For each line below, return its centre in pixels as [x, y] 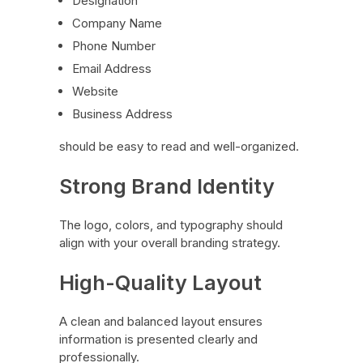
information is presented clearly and [158, 340]
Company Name [117, 23]
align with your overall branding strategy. [169, 243]
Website [96, 92]
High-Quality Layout [160, 283]
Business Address [123, 114]
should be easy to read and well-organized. [179, 147]
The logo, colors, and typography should [171, 225]
